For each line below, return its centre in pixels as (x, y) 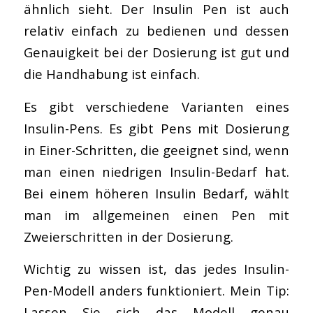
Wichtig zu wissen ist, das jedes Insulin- (156, 269)
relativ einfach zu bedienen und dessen (156, 30)
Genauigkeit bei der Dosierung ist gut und (156, 52)
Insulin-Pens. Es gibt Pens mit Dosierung (156, 128)
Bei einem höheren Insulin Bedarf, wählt (156, 193)
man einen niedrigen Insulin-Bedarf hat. (156, 171)
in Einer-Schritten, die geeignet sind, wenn (156, 150)
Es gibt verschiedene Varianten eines (156, 106)
